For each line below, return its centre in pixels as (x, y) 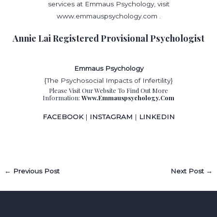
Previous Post (36, 171)
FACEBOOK (63, 117)
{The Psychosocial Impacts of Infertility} (108, 81)
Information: (62, 98)
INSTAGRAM (112, 117)
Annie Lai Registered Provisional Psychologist (108, 38)
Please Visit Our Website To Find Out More (108, 91)
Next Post (188, 171)
